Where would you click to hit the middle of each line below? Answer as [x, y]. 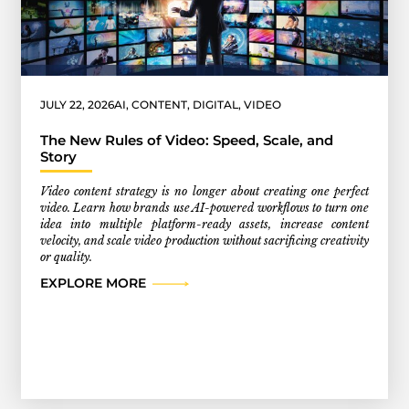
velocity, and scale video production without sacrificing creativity [204, 240]
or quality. [66, 257]
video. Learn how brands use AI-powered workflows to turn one [204, 207]
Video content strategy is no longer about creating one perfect [204, 191]
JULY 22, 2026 [77, 105]
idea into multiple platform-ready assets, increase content [204, 224]
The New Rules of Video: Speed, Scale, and [186, 140]
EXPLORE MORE [93, 283]
